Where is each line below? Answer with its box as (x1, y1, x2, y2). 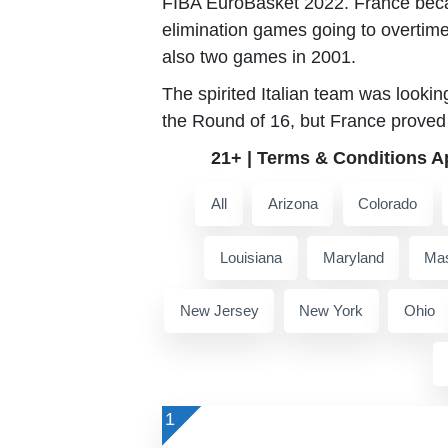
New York (299, 302, 364, 320)
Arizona (267, 195, 318, 213)
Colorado (358, 195, 418, 213)
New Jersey (179, 302, 259, 320)
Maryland (322, 249, 384, 267)
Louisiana (220, 249, 283, 267)
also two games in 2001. (162, 47, 361, 68)
